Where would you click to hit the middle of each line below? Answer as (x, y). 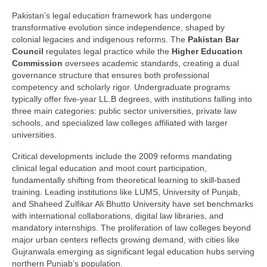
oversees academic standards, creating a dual (151, 63)
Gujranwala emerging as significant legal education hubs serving (133, 252)
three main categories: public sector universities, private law (124, 111)
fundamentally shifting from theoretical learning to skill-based (126, 180)
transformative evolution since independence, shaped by (118, 28)
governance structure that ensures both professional (111, 75)
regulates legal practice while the (108, 52)
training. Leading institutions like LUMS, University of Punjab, (126, 192)
